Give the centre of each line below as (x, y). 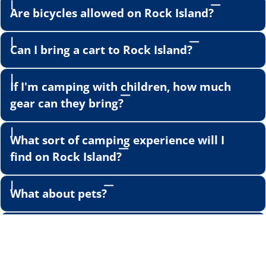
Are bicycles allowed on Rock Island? (112, 12)
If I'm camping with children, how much (121, 86)
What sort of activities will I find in (106, 230)
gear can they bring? (67, 103)
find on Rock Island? (66, 156)
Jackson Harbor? (56, 246)
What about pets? (58, 193)
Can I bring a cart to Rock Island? (101, 49)
